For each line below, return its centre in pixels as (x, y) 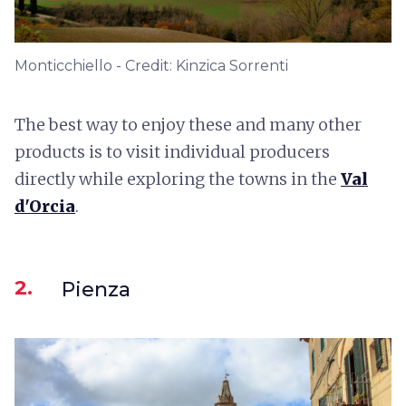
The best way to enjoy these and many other (188, 124)
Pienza (96, 289)
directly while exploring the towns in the (178, 179)
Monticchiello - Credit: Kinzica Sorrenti (151, 65)
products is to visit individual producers (172, 151)
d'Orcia (45, 206)
